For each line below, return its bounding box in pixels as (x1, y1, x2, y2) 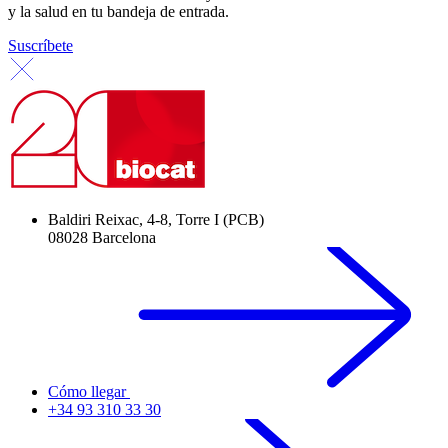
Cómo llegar (48, 383, 130, 401)
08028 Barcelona (48, 229, 156, 247)
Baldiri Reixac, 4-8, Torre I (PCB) (48, 211, 264, 229)
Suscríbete (8, 37, 73, 55)
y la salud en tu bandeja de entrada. (8, 3, 229, 21)
